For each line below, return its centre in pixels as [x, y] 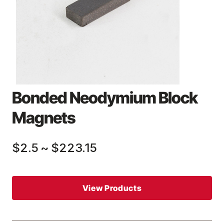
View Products [112, 188]
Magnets [44, 118]
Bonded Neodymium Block [105, 98]
